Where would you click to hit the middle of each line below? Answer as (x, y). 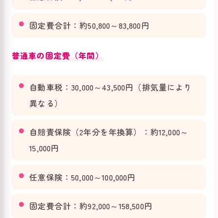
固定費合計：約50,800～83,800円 (89, 25)
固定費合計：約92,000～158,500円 (91, 206)
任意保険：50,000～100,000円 (82, 177)
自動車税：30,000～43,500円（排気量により (111, 87)
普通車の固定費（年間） (58, 55)
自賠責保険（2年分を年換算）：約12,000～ (109, 132)
